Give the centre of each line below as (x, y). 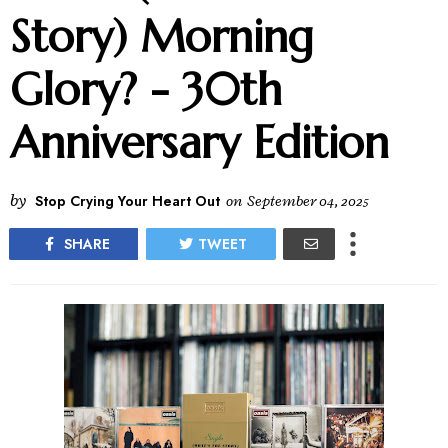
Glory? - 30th (146, 90)
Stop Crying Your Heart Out (127, 201)
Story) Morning (162, 37)
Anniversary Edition (199, 143)
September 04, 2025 (308, 202)
